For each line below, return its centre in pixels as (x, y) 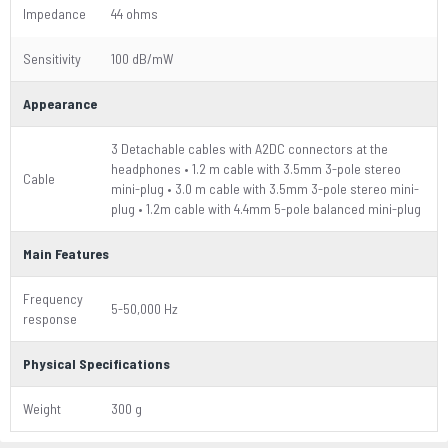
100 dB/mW (142, 58)
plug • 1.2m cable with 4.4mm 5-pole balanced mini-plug (266, 208)
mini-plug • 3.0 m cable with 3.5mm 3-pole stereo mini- (265, 188)
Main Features (66, 253)
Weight (42, 408)
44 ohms (134, 13)
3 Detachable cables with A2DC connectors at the (249, 148)
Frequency (53, 298)
